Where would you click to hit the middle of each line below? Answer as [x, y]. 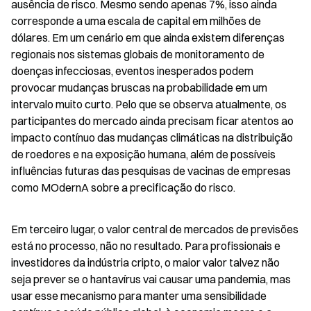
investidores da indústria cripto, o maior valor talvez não [145, 262]
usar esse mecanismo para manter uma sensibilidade [139, 296]
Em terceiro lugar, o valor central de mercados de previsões [155, 229]
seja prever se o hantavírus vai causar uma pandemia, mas [151, 279]
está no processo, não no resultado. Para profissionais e [146, 246]
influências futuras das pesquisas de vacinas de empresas [151, 171]
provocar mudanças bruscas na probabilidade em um [139, 87]
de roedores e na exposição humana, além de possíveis [143, 154]
